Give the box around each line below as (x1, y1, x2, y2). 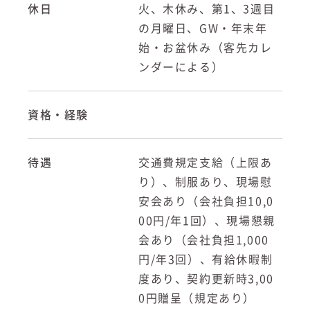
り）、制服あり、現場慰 (138, 176, 273, 188)
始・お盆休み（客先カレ (138, 42, 273, 53)
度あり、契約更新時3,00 (138, 273, 274, 284)
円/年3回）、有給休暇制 (138, 253, 273, 265)
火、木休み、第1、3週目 (138, 3, 275, 15)
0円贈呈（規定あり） (138, 292, 255, 304)
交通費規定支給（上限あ (138, 156, 273, 168)
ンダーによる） (138, 61, 224, 73)
